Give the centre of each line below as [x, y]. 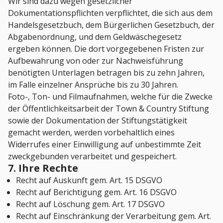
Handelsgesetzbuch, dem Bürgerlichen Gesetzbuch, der [111, 25]
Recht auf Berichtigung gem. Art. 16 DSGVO [96, 192]
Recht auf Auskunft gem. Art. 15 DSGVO [89, 180]
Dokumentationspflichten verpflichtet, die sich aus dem [110, 13]
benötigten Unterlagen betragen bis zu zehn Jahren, [106, 73]
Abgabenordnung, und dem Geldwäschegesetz [95, 37]
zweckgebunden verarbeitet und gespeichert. [92, 157]
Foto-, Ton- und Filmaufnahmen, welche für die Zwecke [110, 97]
